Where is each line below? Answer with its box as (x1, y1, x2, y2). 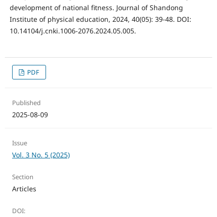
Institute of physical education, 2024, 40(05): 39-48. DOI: (9, 15, 191, 24)
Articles (12, 184, 36, 194)
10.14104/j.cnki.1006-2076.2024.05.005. (9, 26, 136, 35)
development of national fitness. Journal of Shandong (9, 3, 183, 12)
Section (12, 172, 33, 182)
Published (12, 98, 41, 108)
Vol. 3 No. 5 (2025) (12, 150, 70, 160)
